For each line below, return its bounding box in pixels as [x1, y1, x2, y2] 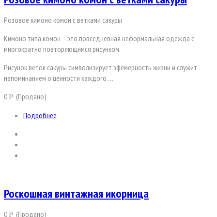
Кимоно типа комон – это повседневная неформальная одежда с [4, 33, 194, 44]
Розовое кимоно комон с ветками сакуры [4, 15, 122, 25]
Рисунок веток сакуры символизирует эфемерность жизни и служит [4, 62, 197, 73]
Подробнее [23, 110, 57, 121]
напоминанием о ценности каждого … [4, 73, 113, 83]
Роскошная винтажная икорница [4, 186, 149, 201]
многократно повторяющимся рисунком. [4, 44, 121, 54]
